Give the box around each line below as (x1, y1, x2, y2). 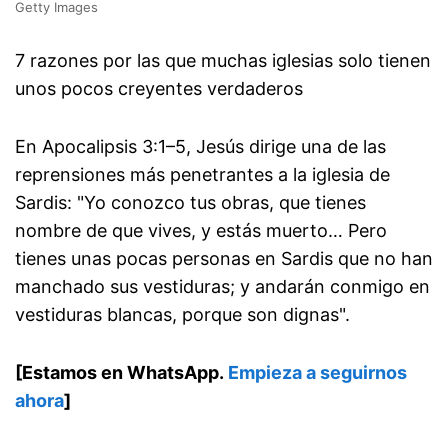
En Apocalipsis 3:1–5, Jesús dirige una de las (15, 135, 386, 157)
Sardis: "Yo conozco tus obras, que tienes (15, 191, 366, 213)
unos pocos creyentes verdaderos (15, 77, 303, 99)
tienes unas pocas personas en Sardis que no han (15, 247, 433, 269)
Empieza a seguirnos (228, 361, 407, 383)
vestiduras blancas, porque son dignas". (15, 303, 350, 325)
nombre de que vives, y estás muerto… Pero (15, 219, 387, 241)
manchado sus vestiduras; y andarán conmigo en (15, 275, 430, 297)
